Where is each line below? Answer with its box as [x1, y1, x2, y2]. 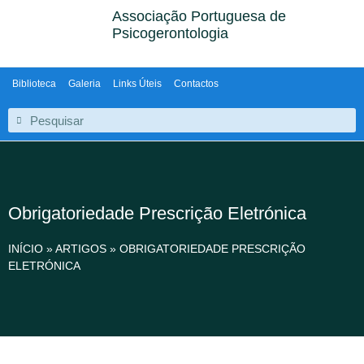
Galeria [68, 78, 101, 89]
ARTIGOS [55, 242, 106, 255]
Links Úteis [113, 78, 162, 89]
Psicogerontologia [112, 25, 229, 41]
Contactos [174, 78, 219, 89]
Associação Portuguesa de [112, 8, 287, 24]
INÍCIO [8, 242, 43, 255]
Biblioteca [12, 78, 56, 89]
